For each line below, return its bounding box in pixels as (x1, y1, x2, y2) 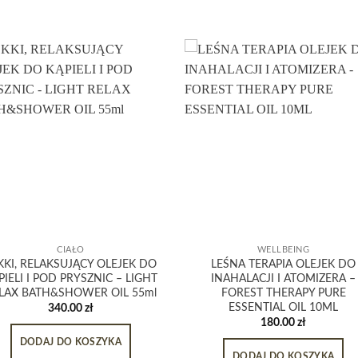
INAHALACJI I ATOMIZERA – (211, 272, 356, 284)
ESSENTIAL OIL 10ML (229, 300, 339, 313)
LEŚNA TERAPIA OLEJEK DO (211, 257, 356, 270)
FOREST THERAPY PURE (221, 286, 346, 299)
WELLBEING (257, 245, 310, 254)
